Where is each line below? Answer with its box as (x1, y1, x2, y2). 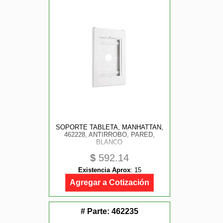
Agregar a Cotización (70, 178, 149, 187)
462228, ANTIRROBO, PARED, (64, 131, 155, 138)
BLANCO (96, 138, 123, 146)
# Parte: (81, 207, 111, 216)
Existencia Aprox (78, 166, 130, 174)
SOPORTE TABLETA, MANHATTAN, (55, 123, 163, 131)
